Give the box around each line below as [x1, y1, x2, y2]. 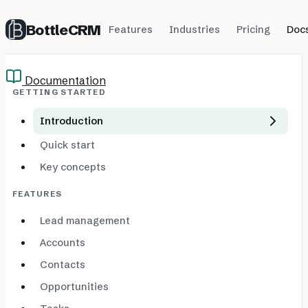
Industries [169, 23, 221, 36]
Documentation [22, 74, 106, 87]
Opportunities [40, 280, 109, 293]
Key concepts [40, 161, 106, 173]
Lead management [40, 214, 130, 227]
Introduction [40, 115, 103, 127]
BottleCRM [26, 21, 101, 38]
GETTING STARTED [12, 87, 106, 97]
